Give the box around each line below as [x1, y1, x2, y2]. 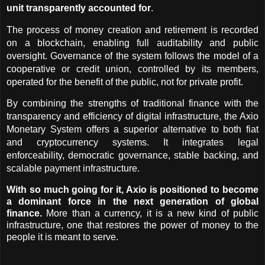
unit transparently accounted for [7, 3, 151, 14]
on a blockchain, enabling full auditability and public [7, 37, 258, 48]
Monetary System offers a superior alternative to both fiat [7, 124, 258, 135]
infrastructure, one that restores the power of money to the [7, 220, 258, 231]
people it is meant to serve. [7, 232, 118, 243]
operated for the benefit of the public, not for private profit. [7, 76, 243, 87]
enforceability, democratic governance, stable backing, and [7, 150, 258, 161]
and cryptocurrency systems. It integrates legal [7, 137, 258, 148]
